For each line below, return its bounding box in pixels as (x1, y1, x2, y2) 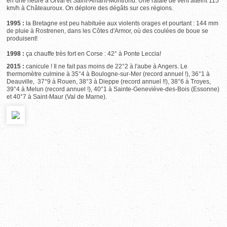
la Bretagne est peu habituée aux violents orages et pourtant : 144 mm (26, 20, 219, 27)
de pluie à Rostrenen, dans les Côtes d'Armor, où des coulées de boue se (7, 27, 209, 34)
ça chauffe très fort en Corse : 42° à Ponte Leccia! (26, 50, 162, 57)
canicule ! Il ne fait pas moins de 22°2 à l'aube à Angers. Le (26, 63, 188, 70)
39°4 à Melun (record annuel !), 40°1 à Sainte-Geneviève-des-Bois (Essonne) (7, 86, 220, 93)
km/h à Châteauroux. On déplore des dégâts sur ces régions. (7, 5, 174, 12)
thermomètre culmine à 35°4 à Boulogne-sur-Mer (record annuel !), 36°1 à (7, 70, 210, 78)
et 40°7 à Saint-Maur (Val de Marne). (7, 93, 107, 100)
